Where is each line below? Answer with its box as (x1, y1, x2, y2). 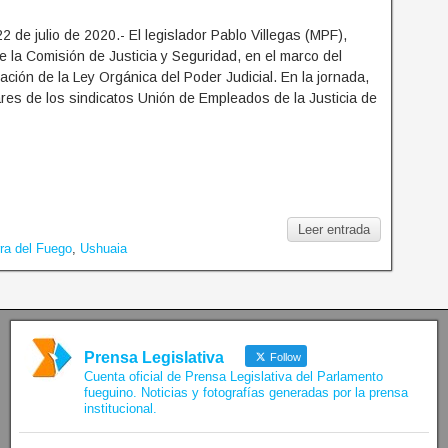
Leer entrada (298, 222, 371, 238)
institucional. (83, 401, 157, 417)
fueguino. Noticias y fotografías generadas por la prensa (83, 385, 408, 401)
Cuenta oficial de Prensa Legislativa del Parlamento (83, 369, 383, 385)
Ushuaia (80, 241, 127, 257)
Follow (266, 351, 301, 364)
